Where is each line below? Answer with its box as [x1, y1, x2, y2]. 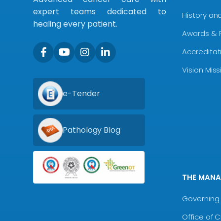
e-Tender [63, 87, 100, 99]
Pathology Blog [63, 124, 120, 136]
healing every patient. [33, 18, 118, 30]
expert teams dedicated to [33, 5, 167, 17]
